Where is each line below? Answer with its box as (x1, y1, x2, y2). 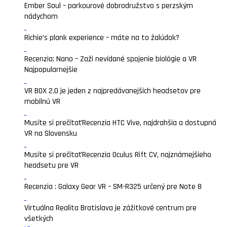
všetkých (24, 213, 53, 224)
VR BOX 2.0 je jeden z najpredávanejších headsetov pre (24, 86, 201, 96)
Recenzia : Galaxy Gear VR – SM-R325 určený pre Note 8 (24, 181, 202, 192)
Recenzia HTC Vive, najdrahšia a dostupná (82, 118, 216, 128)
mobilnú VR (24, 96, 60, 107)
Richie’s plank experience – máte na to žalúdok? (24, 32, 179, 43)
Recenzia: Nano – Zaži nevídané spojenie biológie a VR (24, 54, 197, 64)
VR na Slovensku (24, 128, 77, 139)
